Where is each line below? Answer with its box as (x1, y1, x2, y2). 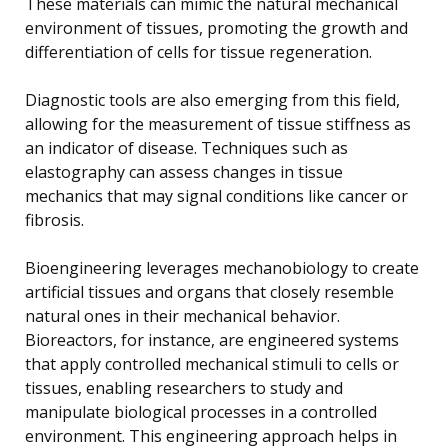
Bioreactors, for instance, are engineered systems (25, 328, 399, 351)
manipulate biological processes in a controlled (25, 400, 377, 423)
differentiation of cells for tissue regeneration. (25, 40, 372, 63)
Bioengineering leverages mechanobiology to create (25, 256, 419, 279)
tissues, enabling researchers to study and (25, 376, 343, 399)
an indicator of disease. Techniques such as (25, 136, 348, 159)
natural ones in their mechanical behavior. (25, 304, 340, 327)
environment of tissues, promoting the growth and (25, 16, 408, 39)
